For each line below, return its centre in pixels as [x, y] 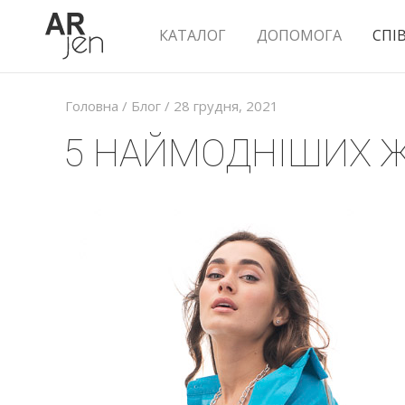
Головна [92, 106]
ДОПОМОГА [299, 35]
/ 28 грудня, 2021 [220, 106]
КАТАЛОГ [193, 35]
